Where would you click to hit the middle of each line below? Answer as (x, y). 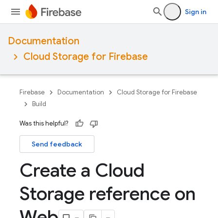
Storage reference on (108, 194)
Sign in (196, 12)
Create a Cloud (82, 170)
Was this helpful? (44, 123)
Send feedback (57, 144)
